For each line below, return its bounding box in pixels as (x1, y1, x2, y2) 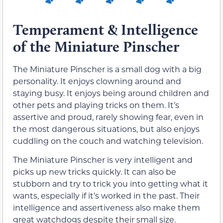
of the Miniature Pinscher (13, 37, 179, 56)
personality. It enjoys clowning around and (13, 75, 181, 86)
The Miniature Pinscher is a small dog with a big (13, 63, 202, 74)
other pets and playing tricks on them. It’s (13, 99, 179, 110)
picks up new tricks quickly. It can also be (13, 166, 176, 177)
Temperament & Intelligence (13, 20, 198, 39)
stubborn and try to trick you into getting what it (13, 178, 208, 189)
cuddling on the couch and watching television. (13, 135, 203, 146)
